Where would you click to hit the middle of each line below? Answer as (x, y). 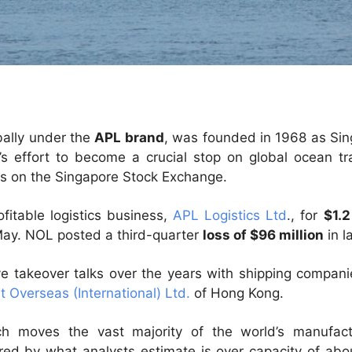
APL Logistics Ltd (230, 215)
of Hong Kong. (237, 293)
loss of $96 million (263, 235)
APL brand (129, 137)
